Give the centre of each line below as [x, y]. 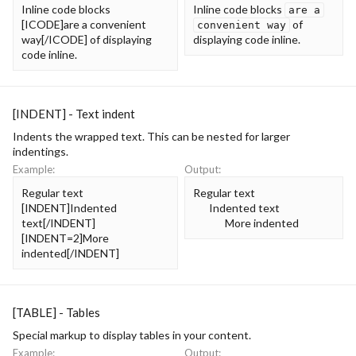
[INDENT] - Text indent [74, 114]
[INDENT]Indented [69, 207]
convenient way [242, 25]
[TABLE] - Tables [56, 312]
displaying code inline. [247, 39]
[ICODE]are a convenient [84, 24]
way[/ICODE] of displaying [87, 39]
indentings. [41, 151]
